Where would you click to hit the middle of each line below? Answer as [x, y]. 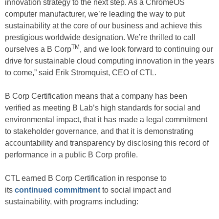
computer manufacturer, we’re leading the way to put [95, 14]
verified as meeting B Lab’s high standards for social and [103, 108]
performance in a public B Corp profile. [71, 155]
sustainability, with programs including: [72, 202]
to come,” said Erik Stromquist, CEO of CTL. [81, 73]
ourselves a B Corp [38, 49]
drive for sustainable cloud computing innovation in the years [109, 61]
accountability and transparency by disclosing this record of [107, 143]
